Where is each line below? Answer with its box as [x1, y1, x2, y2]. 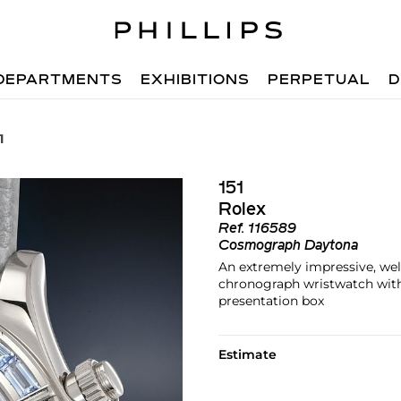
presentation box [218, 293, 324, 309]
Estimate [218, 346, 277, 363]
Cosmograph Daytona [218, 239, 358, 253]
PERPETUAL [268, 73, 371, 88]
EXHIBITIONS [141, 73, 251, 88]
